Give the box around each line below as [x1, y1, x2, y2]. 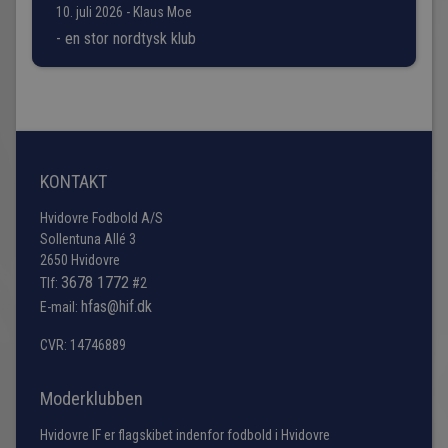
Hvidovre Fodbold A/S [40, 209, 163, 226]
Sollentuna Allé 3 [40, 230, 136, 247]
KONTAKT [40, 170, 111, 192]
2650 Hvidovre [40, 251, 120, 268]
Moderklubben [40, 387, 143, 409]
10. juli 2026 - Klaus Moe [56, 3, 192, 20]
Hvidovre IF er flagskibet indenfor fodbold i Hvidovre [40, 426, 330, 443]
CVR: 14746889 [40, 336, 126, 353]
